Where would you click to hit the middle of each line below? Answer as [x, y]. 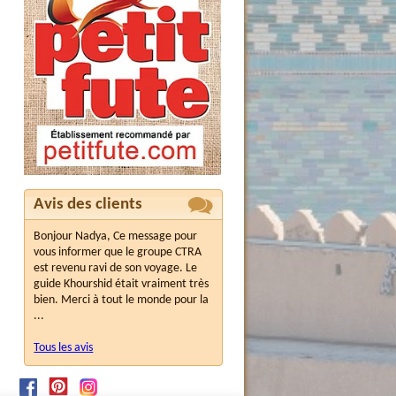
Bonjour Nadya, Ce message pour [116, 237]
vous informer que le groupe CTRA [118, 253]
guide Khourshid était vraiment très [122, 285]
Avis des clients [88, 205]
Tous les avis [64, 348]
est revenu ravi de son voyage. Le [116, 269]
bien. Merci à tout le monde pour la [122, 301]
